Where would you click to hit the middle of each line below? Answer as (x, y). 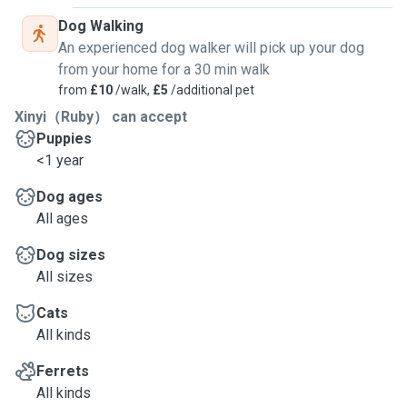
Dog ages (69, 197)
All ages (62, 218)
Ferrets (63, 371)
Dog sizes (71, 255)
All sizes (65, 277)
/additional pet (211, 90)
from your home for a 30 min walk (164, 69)
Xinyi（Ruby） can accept (101, 117)
